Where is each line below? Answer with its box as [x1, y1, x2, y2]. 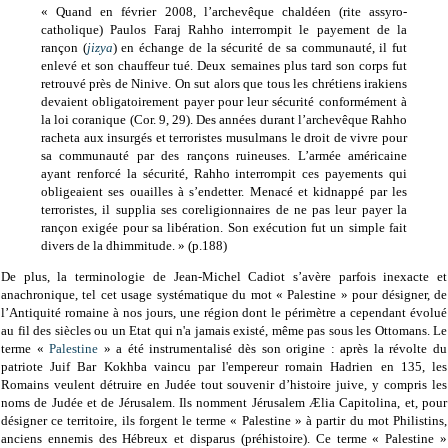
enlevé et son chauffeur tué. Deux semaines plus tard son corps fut [41, 57, 407, 73]
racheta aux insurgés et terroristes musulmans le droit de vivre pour [41, 129, 407, 145]
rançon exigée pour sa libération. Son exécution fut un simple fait [41, 219, 407, 235]
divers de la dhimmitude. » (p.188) [41, 237, 227, 253]
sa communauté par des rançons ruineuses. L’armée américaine [41, 147, 407, 163]
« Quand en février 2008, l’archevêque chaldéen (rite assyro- [41, 3, 407, 19]
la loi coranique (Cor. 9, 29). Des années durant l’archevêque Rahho [41, 111, 407, 127]
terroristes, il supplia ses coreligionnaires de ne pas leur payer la [41, 201, 407, 217]
